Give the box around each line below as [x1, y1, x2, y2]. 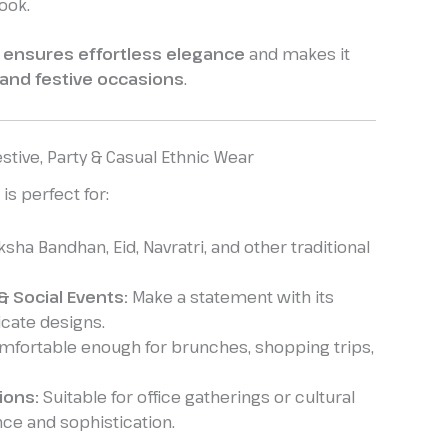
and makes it [245, 43, 350, 66]
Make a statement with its [128, 285, 334, 308]
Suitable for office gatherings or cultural [39, 385, 355, 408]
